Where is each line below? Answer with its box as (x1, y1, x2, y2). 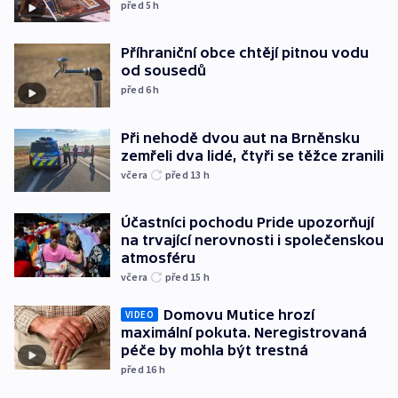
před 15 (165, 270, 203, 284)
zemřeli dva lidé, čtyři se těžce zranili (121, 147, 384, 163)
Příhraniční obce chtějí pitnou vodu (121, 44, 369, 61)
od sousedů (121, 62, 206, 79)
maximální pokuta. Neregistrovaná (121, 324, 367, 341)
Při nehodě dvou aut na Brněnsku (121, 129, 360, 146)
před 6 (121, 83, 154, 97)
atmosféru (121, 250, 195, 267)
